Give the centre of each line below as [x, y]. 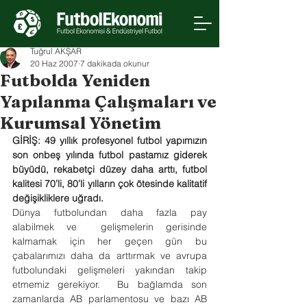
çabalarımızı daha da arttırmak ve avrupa [110, 256]
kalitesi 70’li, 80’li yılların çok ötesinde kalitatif [110, 184]
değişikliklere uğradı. [58, 198]
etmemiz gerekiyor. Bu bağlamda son [110, 284]
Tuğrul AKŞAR [56, 51]
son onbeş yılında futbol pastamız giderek [110, 155]
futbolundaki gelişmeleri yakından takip [110, 270]
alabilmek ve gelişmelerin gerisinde [110, 227]
